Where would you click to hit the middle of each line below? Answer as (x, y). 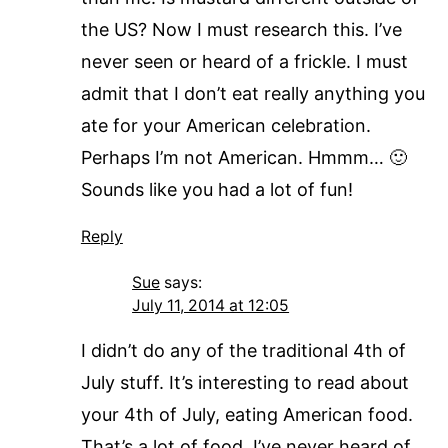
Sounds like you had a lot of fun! (216, 189)
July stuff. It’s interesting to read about (244, 382)
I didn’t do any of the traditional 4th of (243, 350)
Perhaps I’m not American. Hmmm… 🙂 (243, 157)
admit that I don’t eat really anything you (252, 93)
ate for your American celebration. (225, 125)
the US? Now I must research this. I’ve (241, 29)
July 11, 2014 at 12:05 (211, 305)
